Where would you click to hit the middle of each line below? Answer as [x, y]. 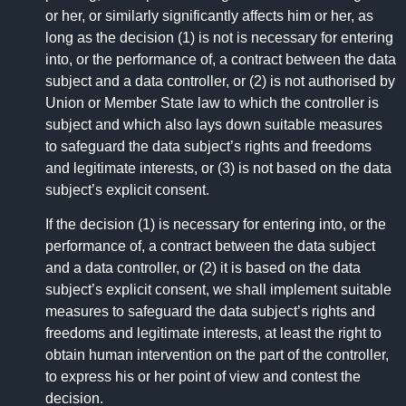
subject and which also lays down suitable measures [214, 124]
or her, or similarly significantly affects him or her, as [209, 15]
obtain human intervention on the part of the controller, [217, 355]
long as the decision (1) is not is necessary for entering [219, 37]
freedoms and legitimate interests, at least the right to [213, 333]
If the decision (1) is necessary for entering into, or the [216, 225]
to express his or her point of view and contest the [203, 377]
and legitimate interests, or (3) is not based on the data [218, 168]
